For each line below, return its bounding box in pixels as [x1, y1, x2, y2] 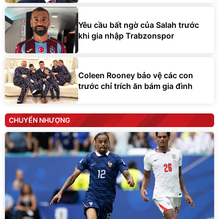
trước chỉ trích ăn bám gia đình [78, 81, 193, 91]
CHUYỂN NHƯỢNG [9, 116, 70, 125]
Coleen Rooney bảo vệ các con [78, 70, 193, 80]
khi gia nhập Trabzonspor [78, 30, 174, 41]
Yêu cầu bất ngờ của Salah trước [78, 20, 199, 30]
